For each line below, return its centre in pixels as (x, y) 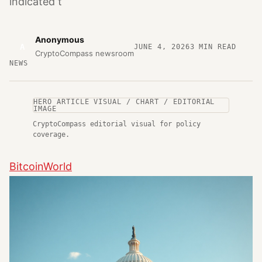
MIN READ (216, 46)
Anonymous (60, 39)
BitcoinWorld (41, 166)
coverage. (51, 135)
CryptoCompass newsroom (85, 53)
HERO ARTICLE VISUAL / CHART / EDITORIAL (124, 102)
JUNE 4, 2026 (162, 46)
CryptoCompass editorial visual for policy (117, 124)
